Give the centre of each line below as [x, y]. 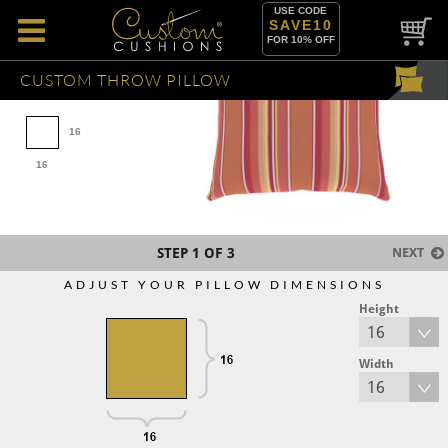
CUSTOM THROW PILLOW [125, 79]
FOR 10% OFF [300, 39]
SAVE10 [300, 25]
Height [378, 309]
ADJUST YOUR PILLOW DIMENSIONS [224, 284]
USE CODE [301, 10]
